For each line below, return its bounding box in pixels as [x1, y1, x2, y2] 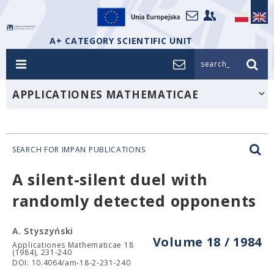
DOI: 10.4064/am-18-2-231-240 [12, 257, 131, 268]
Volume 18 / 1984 [152, 234, 262, 250]
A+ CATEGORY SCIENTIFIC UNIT [50, 35, 193, 46]
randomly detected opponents [12, 190, 256, 211]
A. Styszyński [12, 225, 74, 237]
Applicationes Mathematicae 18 [12, 240, 134, 250]
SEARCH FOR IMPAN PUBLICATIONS [12, 144, 146, 155]
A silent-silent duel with [12, 169, 208, 190]
